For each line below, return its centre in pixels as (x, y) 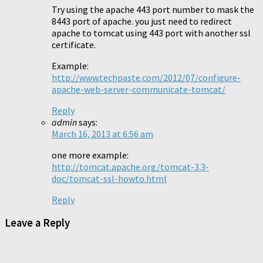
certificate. (74, 44)
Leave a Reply (37, 223)
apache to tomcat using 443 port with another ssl (151, 33)
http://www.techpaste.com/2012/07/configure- (146, 77)
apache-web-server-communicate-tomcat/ (139, 89)
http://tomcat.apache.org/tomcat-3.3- (130, 166)
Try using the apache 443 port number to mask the (153, 9)
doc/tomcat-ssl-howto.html (109, 178)
